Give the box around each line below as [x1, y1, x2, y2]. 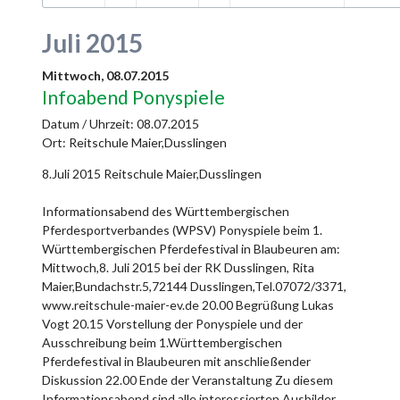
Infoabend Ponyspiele [42, 85, 225, 108]
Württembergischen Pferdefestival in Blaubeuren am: [42, 241, 340, 257]
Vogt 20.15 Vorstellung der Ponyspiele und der [42, 316, 303, 332]
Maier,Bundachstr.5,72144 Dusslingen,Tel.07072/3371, [42, 279, 346, 295]
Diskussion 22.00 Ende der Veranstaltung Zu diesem [42, 372, 333, 388]
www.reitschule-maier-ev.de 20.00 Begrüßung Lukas [42, 297, 334, 313]
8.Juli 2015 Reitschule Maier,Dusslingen [42, 166, 262, 182]
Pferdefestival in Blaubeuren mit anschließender [42, 354, 311, 370]
